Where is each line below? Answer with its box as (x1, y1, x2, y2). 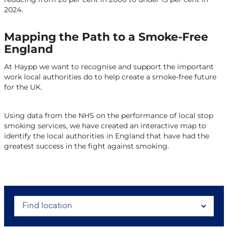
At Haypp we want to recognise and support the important (4, 62, 214, 71)
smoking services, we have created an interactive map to (4, 121, 206, 130)
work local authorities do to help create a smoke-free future (4, 72, 216, 81)
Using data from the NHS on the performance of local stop (4, 111, 213, 120)
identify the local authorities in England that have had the (4, 131, 209, 140)
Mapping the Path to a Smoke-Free (4, 30, 208, 44)
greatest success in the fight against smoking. (4, 141, 169, 151)
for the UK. (4, 82, 42, 92)
